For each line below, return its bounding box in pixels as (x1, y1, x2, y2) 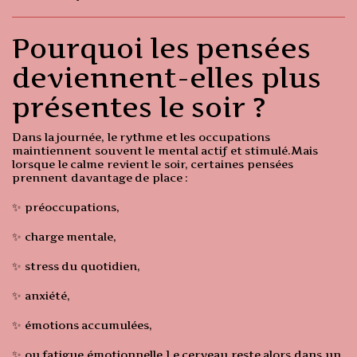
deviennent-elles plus (12, 61, 321, 95)
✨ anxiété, (12, 288, 70, 303)
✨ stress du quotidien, (12, 259, 140, 273)
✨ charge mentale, (12, 229, 117, 244)
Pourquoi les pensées (12, 32, 312, 65)
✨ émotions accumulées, (12, 318, 153, 332)
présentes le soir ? (12, 91, 265, 124)
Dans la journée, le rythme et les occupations (12, 130, 271, 144)
